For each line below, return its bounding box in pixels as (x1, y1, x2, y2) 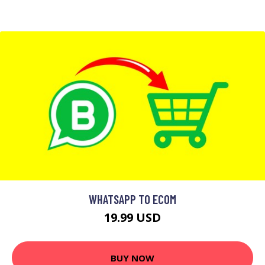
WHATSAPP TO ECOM (89, 192, 176, 207)
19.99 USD (104, 209, 161, 226)
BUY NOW (111, 251, 154, 264)
